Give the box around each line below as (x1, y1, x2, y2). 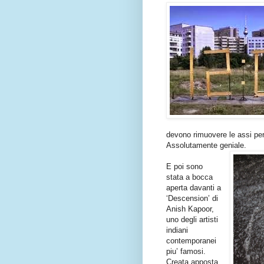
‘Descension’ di (166, 193, 218, 203)
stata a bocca (166, 172, 213, 181)
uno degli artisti (166, 214, 218, 224)
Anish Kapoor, (166, 204, 214, 213)
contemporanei (166, 236, 216, 245)
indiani (166, 225, 188, 235)
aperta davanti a (166, 183, 221, 192)
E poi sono (166, 161, 203, 171)
